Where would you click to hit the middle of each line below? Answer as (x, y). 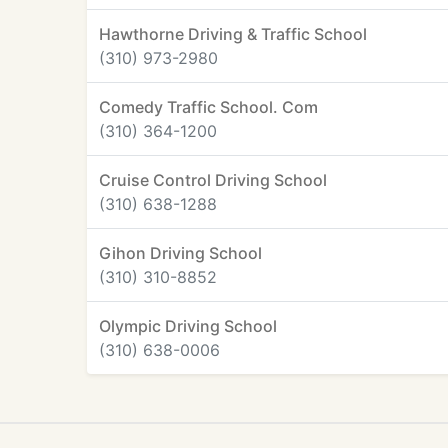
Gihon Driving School (180, 253)
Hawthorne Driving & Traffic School (233, 34)
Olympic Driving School (188, 326)
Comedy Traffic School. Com (208, 107)
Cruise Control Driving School (213, 180)
